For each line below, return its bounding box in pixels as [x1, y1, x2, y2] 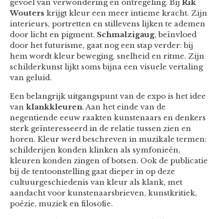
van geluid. [10, 72, 52, 82]
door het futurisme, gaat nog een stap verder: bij [10, 40, 193, 50]
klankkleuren [26, 102, 82, 111]
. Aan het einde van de [82, 102, 166, 111]
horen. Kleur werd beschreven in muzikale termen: [10, 134, 207, 144]
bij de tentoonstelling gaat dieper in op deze [10, 166, 175, 176]
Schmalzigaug [97, 29, 154, 39]
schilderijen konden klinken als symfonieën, [10, 145, 180, 154]
